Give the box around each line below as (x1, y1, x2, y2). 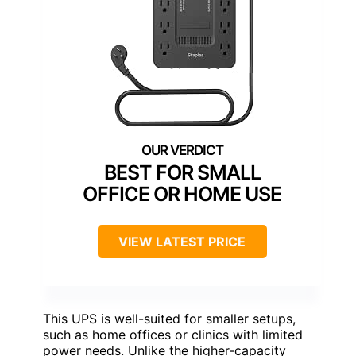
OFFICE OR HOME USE (83, 182, 281, 206)
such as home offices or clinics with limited (43, 327, 303, 342)
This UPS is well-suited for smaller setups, (43, 311, 296, 327)
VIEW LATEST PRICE (118, 234, 246, 250)
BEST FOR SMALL (103, 161, 261, 184)
